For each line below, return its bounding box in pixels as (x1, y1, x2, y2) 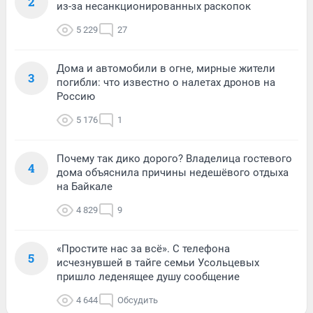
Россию (57, 89, 95, 103)
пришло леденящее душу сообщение (57, 270, 240, 283)
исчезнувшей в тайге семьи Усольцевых (57, 256, 259, 269)
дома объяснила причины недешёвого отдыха (57, 166, 289, 179)
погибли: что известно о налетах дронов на (57, 75, 275, 89)
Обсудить (117, 294, 158, 305)
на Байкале (57, 180, 112, 193)
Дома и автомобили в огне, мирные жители (57, 61, 275, 75)
